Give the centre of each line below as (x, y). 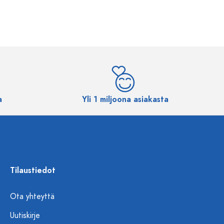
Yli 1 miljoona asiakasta (125, 99)
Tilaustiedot (33, 170)
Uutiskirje (25, 215)
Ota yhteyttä (32, 196)
